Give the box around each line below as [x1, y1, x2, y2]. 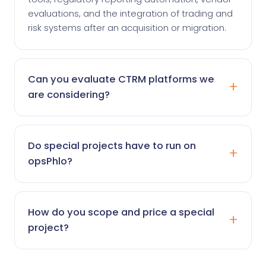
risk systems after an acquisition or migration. [28, 21, 226, 34]
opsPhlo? [28, 154, 72, 169]
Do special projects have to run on [28, 139, 196, 153]
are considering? [28, 88, 110, 102]
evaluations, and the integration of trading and [28, 7, 233, 20]
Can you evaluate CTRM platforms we [28, 72, 214, 87]
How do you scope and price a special [28, 205, 214, 220]
